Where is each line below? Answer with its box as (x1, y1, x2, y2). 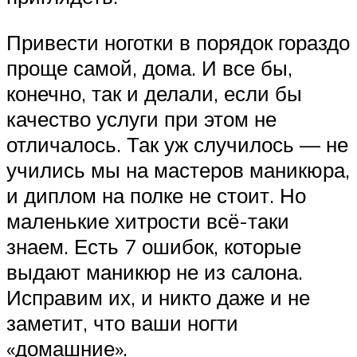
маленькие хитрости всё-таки (6, 207, 289, 233)
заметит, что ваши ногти (6, 309, 238, 335)
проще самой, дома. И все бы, (6, 54, 292, 80)
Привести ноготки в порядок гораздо (6, 29, 350, 55)
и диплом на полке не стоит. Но (6, 182, 306, 208)
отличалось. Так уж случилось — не (6, 131, 348, 157)
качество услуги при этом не (6, 105, 277, 131)
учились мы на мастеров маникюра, (6, 156, 350, 182)
